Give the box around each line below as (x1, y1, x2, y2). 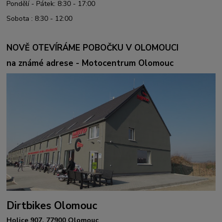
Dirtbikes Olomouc (6, 198, 98, 213)
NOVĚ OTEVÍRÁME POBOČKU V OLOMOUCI (6, 42, 179, 54)
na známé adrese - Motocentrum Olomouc (6, 57, 174, 69)
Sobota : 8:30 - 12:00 (6, 13, 73, 23)
